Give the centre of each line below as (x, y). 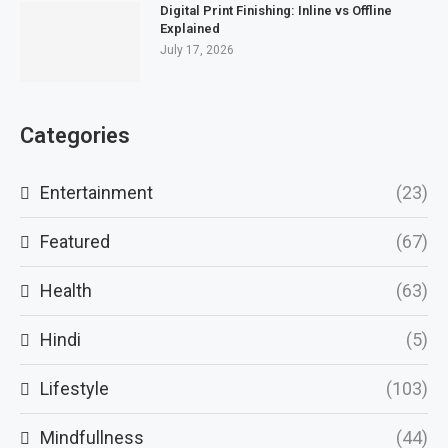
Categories (75, 135)
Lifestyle (74, 388)
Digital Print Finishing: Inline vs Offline (276, 10)
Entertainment (96, 192)
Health (66, 290)
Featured (75, 241)
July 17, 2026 (197, 50)
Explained (190, 28)
